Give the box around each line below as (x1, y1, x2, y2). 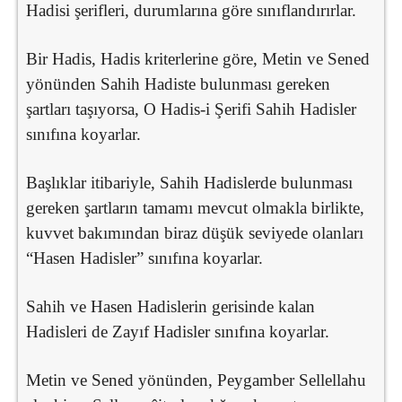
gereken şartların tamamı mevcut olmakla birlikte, (26, 197, 364, 217)
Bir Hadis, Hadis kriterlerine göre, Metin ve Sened (26, 48, 370, 68)
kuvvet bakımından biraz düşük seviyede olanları (26, 223, 363, 242)
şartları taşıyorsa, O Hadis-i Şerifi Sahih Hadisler (26, 99, 356, 118)
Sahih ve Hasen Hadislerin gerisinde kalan (26, 296, 315, 316)
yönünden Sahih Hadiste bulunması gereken (26, 74, 330, 93)
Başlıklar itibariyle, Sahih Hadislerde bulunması (26, 172, 353, 192)
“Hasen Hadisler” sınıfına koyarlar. (26, 248, 263, 267)
